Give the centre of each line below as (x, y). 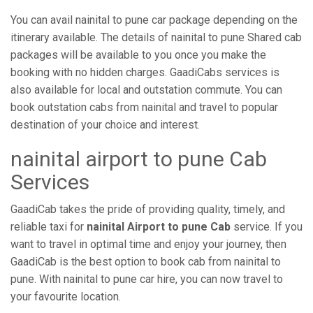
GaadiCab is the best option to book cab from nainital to (146, 262)
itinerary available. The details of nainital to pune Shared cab (156, 37)
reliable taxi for (49, 227)
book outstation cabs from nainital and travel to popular (144, 107)
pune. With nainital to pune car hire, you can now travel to (147, 279)
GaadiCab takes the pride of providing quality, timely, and (148, 209)
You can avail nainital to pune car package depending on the (154, 20)
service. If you (267, 227)
